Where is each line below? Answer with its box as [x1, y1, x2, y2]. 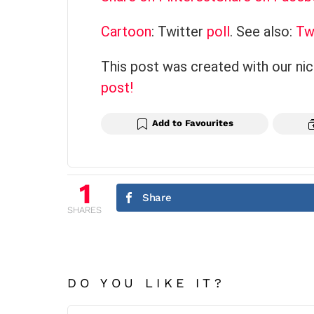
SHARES [67, 205, 102, 216]
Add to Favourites [151, 118, 233, 129]
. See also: [230, 23, 296, 41]
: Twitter [151, 23, 207, 41]
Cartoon [101, 23, 151, 41]
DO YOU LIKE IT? [67, 275, 226, 291]
